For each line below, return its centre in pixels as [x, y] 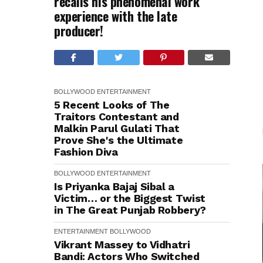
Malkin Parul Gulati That [117, 128]
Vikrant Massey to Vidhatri [122, 245]
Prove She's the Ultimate [119, 140]
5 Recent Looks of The [112, 105]
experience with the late [116, 16]
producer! [79, 31]
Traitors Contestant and [117, 117]
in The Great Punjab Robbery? [130, 210]
